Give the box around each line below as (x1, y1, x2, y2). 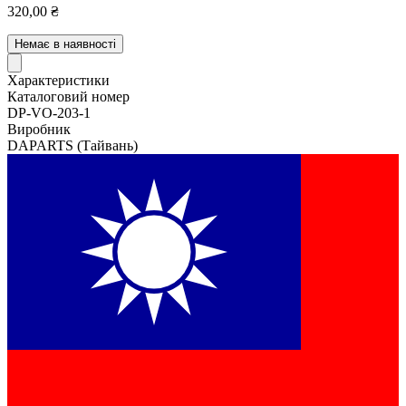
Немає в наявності (14, 36, 116, 51)
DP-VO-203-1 (7, 104, 91, 121)
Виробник (7, 121, 71, 137)
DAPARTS (7, 137, 77, 153)
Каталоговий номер (7, 88, 130, 104)
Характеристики (7, 72, 110, 88)
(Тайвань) (77, 137, 138, 153)
